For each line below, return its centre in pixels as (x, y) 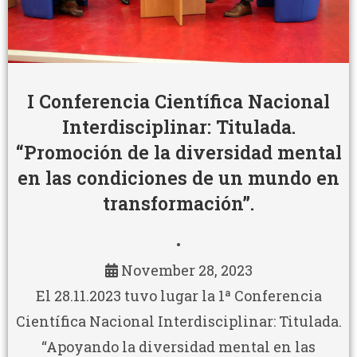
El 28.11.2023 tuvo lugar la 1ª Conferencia (178, 295)
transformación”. (178, 203)
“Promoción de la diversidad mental (178, 152)
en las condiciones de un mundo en (178, 177)
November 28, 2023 (186, 270)
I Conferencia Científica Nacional (178, 101)
